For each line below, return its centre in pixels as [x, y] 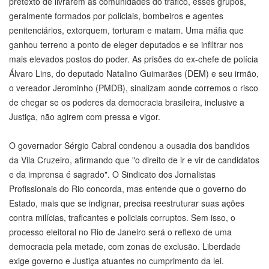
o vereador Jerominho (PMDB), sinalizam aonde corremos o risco [134, 88]
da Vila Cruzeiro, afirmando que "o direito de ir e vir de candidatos [134, 160]
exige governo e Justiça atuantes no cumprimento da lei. [116, 261]
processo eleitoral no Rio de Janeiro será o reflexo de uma [120, 232]
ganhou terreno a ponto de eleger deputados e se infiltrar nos [126, 45]
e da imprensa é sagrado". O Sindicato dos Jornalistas [112, 174]
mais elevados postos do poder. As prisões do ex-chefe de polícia [134, 59]
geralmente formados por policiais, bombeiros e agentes [116, 16]
